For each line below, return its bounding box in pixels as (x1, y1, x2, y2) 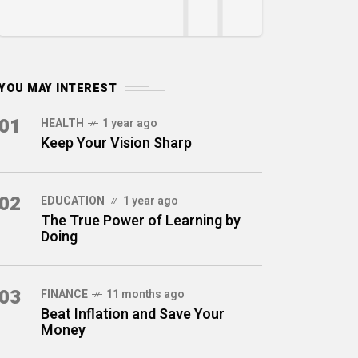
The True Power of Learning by (41, 210, 241, 232)
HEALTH (41, 115, 84, 132)
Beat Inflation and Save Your (41, 304, 225, 325)
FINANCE (41, 286, 88, 303)
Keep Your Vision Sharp (41, 133, 192, 154)
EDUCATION (41, 193, 105, 209)
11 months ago (106, 286, 185, 303)
